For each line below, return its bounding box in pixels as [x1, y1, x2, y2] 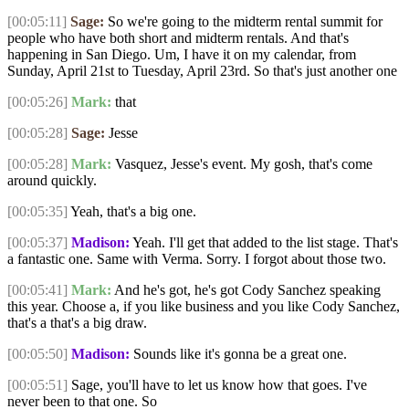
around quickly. [7, 173, 97, 189]
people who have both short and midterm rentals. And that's [7, 30, 349, 47]
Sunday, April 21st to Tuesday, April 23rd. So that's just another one [7, 63, 397, 79]
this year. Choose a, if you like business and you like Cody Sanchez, [7, 299, 400, 315]
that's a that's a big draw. [7, 315, 147, 331]
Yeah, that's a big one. [68, 204, 196, 220]
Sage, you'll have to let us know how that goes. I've [68, 377, 367, 393]
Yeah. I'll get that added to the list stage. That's [130, 235, 398, 251]
